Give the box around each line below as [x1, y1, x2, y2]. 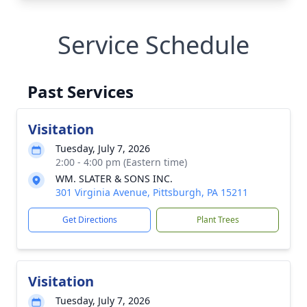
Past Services [27, 80, 134, 103]
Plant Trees [196, 214, 239, 225]
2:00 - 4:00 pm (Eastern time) [56, 156, 187, 169]
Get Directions [62, 214, 117, 225]
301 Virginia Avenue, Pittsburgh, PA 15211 [56, 186, 248, 199]
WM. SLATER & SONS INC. [56, 172, 173, 185]
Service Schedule [58, 28, 249, 62]
